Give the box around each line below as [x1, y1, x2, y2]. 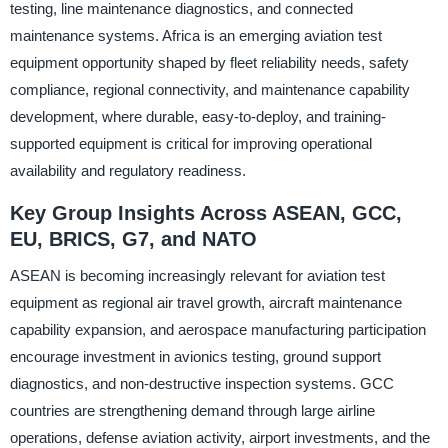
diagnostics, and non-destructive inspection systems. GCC [9, 374, 394, 392]
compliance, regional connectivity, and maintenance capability [9, 81, 410, 99]
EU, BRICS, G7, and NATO [9, 228, 257, 251]
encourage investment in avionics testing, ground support [9, 347, 381, 365]
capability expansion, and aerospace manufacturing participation [9, 320, 426, 338]
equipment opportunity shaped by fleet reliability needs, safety [9, 54, 409, 72]
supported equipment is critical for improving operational [9, 135, 372, 153]
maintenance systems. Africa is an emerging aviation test [9, 27, 382, 45]
